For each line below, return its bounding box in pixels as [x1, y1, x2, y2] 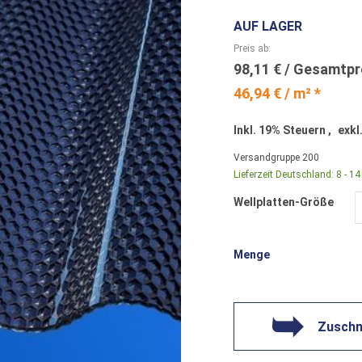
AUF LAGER [234, 18, 303, 34]
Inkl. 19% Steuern [234, 123, 329, 137]
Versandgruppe [234, 151, 301, 163]
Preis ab [234, 42, 269, 54]
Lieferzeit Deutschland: [234, 168, 335, 180]
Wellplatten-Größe [234, 195, 335, 208]
